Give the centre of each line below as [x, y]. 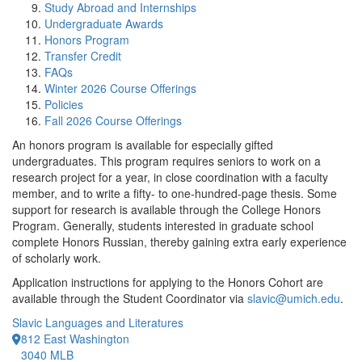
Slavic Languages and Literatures [98, 322]
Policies [64, 104]
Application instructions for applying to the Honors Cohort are [168, 282]
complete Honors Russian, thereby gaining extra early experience [179, 242]
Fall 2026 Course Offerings [113, 120]
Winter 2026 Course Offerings [120, 88]
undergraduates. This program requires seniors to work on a [166, 161]
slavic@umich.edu [294, 298]
